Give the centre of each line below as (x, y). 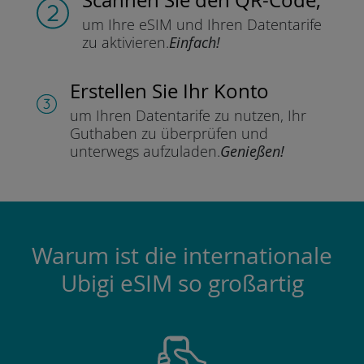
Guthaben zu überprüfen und (169, 133)
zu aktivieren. (125, 42)
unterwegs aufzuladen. (145, 151)
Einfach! (194, 42)
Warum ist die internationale (182, 255)
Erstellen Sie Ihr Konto (169, 91)
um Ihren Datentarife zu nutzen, (176, 115)
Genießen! (252, 151)
